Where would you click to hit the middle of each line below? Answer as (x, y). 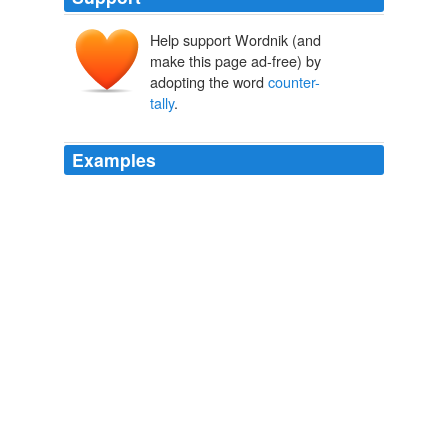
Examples (114, 160)
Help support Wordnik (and (235, 40)
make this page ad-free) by (235, 61)
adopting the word (209, 82)
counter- (294, 82)
